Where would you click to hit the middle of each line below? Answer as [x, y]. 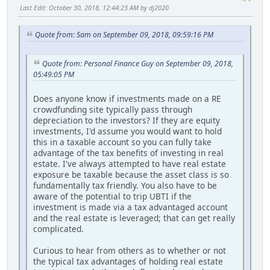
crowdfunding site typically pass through [113, 110]
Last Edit [33, 8]
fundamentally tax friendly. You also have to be [125, 186]
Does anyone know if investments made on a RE [127, 99]
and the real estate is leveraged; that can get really [134, 218]
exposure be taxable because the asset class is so [131, 175]
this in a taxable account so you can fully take [122, 142]
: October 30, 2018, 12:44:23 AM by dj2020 [107, 8]
